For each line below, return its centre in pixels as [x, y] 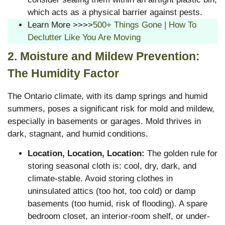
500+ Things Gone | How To [145, 25]
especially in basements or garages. [75, 121]
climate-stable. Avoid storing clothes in [100, 179]
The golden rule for [181, 154]
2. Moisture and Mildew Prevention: [104, 56]
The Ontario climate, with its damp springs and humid [107, 96]
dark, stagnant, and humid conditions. [78, 134]
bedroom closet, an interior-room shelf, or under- [119, 216]
